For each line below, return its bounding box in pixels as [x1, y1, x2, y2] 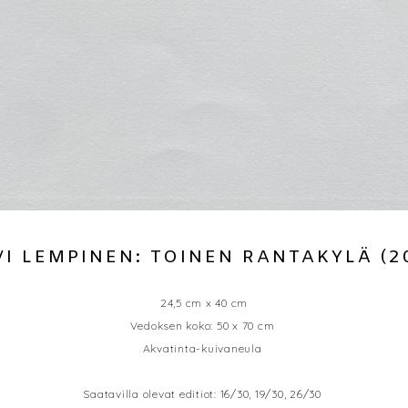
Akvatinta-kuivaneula [142, 342, 262, 356]
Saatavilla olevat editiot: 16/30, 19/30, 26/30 [83, 387, 321, 402]
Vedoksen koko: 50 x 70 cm [129, 319, 275, 333]
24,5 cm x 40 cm [157, 296, 249, 311]
